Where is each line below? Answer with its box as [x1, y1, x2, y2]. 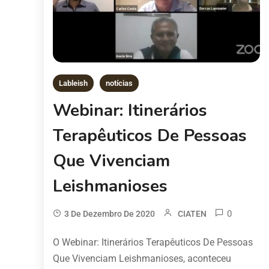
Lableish [59, 78, 88, 88]
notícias [106, 78, 133, 88]
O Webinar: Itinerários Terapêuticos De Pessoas [53, 236, 253, 248]
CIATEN [178, 208, 207, 219]
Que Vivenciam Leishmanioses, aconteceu [53, 252, 232, 264]
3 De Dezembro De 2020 [64, 208, 156, 219]
